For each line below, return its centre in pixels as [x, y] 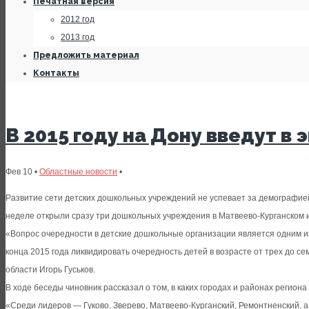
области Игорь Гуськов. [50, 270]
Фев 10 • [22, 172]
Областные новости [78, 172]
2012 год [78, 19]
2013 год [78, 37]
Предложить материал [86, 55]
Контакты [56, 73]
